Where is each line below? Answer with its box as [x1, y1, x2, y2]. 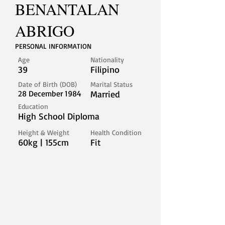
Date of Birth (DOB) [18, 80, 77, 88]
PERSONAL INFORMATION [15, 42, 91, 50]
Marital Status [90, 80, 133, 88]
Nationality [90, 55, 124, 64]
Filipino [90, 64, 120, 75]
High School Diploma [18, 110, 99, 122]
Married [90, 88, 120, 99]
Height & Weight [18, 128, 69, 137]
